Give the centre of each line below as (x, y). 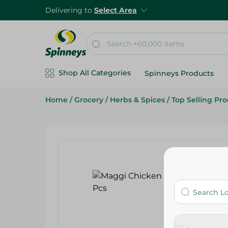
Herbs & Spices (137, 100)
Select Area (116, 10)
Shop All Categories (95, 73)
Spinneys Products (179, 73)
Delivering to (70, 10)
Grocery (89, 100)
